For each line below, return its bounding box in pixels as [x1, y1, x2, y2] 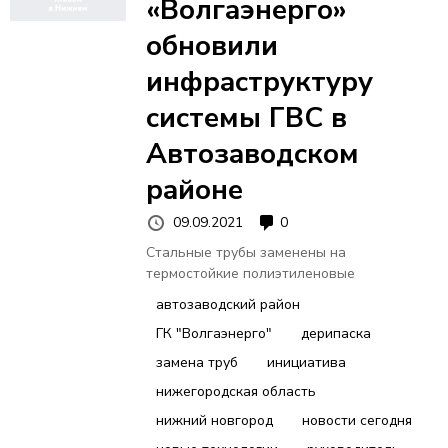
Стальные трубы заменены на [145, 243, 346, 263]
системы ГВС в [145, 98, 347, 137]
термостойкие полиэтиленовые [145, 264, 355, 284]
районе [145, 170, 243, 209]
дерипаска [300, 324, 371, 344]
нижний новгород [155, 411, 273, 431]
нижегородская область [155, 382, 316, 402]
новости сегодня [301, 411, 412, 431]
